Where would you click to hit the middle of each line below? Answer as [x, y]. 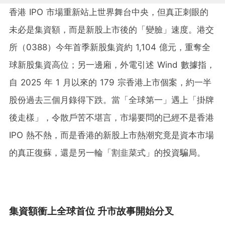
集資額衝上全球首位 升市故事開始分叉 [91, 211]
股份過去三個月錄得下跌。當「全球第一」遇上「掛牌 [111, 100]
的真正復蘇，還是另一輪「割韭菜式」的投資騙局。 [107, 152]
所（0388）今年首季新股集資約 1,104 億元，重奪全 [110, 47]
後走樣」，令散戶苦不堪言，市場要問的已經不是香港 [111, 117]
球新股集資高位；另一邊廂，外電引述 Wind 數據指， [112, 65]
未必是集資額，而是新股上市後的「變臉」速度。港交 [111, 29]
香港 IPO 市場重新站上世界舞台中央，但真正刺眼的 [109, 12]
